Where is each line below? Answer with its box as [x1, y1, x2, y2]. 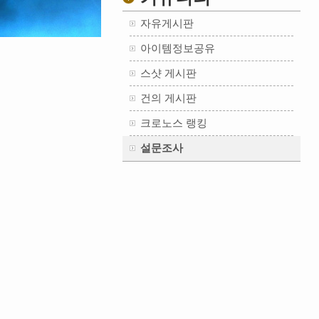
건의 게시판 [140, 92, 197, 104]
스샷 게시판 [140, 67, 197, 79]
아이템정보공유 [140, 42, 215, 54]
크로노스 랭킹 [140, 117, 207, 129]
